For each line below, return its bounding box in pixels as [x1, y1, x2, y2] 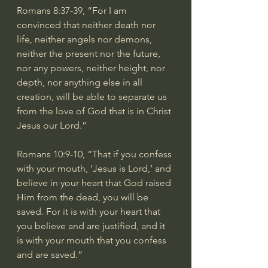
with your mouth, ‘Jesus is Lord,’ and [17, 162, 173, 174]
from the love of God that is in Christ [17, 105, 173, 117]
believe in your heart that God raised [17, 176, 173, 188]
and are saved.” [17, 248, 83, 260]
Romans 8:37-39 [17, 4, 83, 16]
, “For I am [83, 4, 129, 16]
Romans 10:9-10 [17, 148, 83, 160]
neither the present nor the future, [17, 47, 163, 59]
